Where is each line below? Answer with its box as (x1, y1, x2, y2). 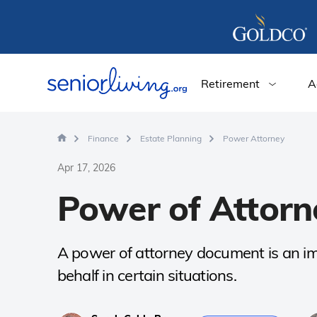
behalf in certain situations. (57, 265, 236, 285)
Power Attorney (222, 133, 284, 144)
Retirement (200, 76, 260, 91)
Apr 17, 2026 (57, 161, 115, 174)
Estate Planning (139, 133, 202, 144)
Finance (87, 133, 119, 144)
